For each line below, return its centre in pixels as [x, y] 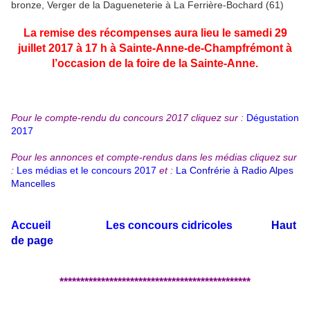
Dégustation [273, 118]
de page [32, 240]
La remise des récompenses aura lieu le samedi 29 [155, 33]
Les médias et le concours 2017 [86, 170]
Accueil [31, 225]
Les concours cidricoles [169, 225]
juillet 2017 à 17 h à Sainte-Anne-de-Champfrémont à [155, 48]
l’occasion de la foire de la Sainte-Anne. [155, 63]
